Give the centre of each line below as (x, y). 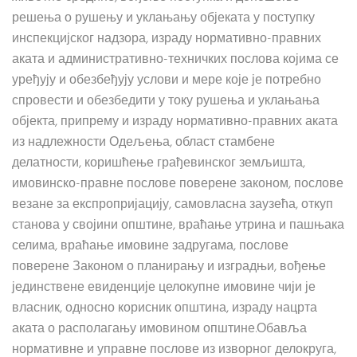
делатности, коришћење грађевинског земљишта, (159, 163)
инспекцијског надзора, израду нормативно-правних (167, 39)
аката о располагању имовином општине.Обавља (159, 329)
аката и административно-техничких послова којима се (175, 60)
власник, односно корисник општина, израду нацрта (165, 308)
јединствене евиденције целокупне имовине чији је (164, 288)
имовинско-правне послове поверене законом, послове (178, 184)
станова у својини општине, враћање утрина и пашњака (178, 226)
